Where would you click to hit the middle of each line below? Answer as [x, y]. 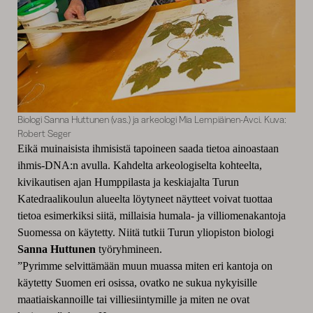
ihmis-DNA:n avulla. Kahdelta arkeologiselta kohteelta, [139, 166]
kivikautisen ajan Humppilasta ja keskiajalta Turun [128, 182]
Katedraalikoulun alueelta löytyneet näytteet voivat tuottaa [145, 199]
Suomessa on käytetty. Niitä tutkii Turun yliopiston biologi [145, 233]
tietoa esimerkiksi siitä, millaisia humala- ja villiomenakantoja [151, 216]
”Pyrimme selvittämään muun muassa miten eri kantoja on [145, 266]
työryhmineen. [129, 249]
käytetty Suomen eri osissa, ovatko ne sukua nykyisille [137, 283]
